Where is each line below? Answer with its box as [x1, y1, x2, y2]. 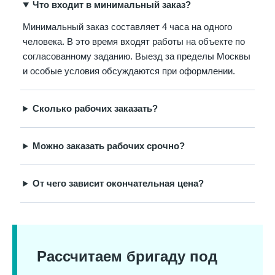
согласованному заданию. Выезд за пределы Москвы [23, 52, 251, 62]
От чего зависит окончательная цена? [32, 179, 204, 189]
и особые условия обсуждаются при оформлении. [23, 66, 236, 77]
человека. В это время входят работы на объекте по [23, 37, 246, 47]
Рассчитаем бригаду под [37, 248, 217, 265]
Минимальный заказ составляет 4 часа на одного [23, 22, 233, 33]
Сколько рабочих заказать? [32, 104, 158, 114]
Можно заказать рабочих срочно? [32, 141, 185, 152]
